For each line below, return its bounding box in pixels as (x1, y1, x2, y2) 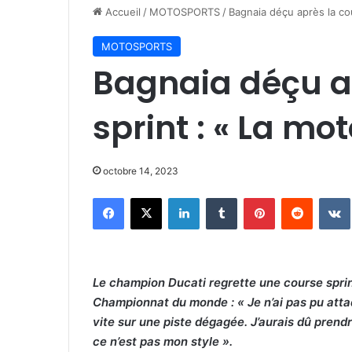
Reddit (312, 191, 343, 203)
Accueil (102, 5, 141, 18)
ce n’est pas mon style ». (93, 334, 233, 349)
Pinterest (274, 191, 319, 203)
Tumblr (236, 191, 269, 203)
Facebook (123, 191, 171, 203)
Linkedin (199, 191, 240, 203)
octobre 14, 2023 (103, 165, 178, 177)
